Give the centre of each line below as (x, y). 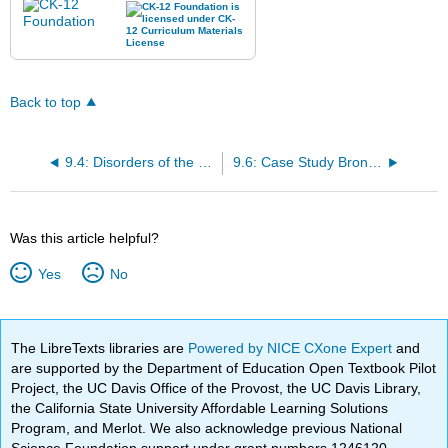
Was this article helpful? (85, 238)
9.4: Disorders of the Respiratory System (204, 163)
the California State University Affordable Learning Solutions (200, 407)
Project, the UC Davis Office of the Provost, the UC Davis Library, (216, 387)
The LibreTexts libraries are (100, 347)
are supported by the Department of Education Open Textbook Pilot (224, 367)
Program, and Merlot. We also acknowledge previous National (207, 427)
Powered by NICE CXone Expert (292, 347)
